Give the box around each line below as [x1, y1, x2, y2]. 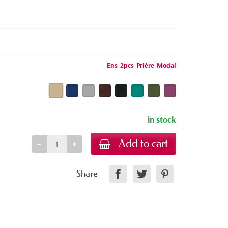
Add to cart [118, 137, 168, 150]
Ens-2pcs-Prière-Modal [106, 61, 176, 70]
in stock [147, 113, 176, 125]
